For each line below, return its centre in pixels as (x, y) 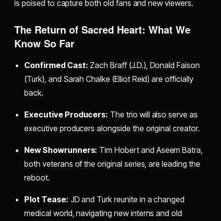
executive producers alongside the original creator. (112, 129)
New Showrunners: (61, 150)
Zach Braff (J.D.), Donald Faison (144, 65)
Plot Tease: (46, 200)
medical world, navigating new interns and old (103, 213)
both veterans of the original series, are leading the (112, 164)
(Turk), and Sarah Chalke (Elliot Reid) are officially (109, 79)
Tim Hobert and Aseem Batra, (150, 150)
